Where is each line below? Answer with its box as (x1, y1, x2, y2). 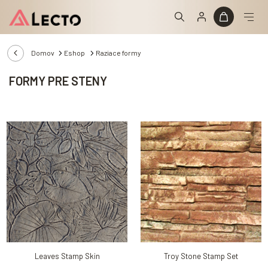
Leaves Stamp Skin (34, 251, 100, 261)
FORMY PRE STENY (9, 74, 107, 88)
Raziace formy (96, 48, 141, 57)
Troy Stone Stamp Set (164, 251, 238, 261)
